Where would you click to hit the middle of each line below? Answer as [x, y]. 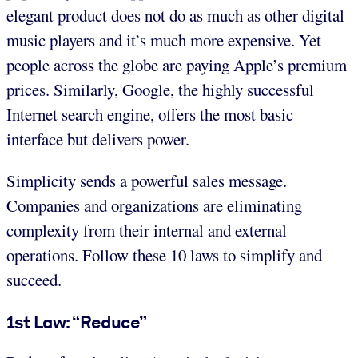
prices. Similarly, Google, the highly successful [160, 90]
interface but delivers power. [98, 139]
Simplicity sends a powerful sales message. [147, 181]
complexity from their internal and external [147, 231]
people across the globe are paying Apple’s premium [177, 65]
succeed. [34, 280]
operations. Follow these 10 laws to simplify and [164, 255]
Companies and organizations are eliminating [154, 206]
